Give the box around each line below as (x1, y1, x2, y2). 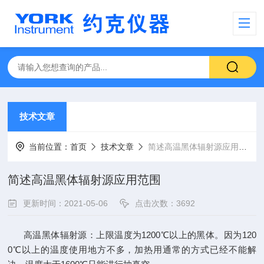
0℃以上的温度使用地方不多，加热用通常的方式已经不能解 (8, 245, 256, 255)
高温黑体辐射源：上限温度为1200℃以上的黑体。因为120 (8, 230, 256, 240)
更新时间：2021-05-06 (23, 199, 108, 208)
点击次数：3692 (135, 199, 196, 208)
